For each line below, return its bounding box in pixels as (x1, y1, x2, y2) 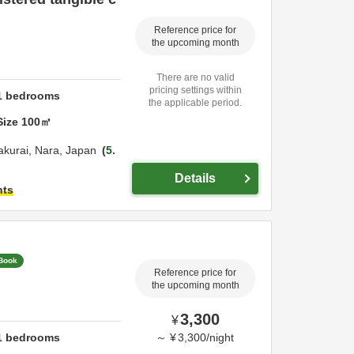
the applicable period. (149, 97, 242, 108)
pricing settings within (149, 85, 242, 96)
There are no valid (156, 72, 235, 83)
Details (175, 171, 216, 185)
